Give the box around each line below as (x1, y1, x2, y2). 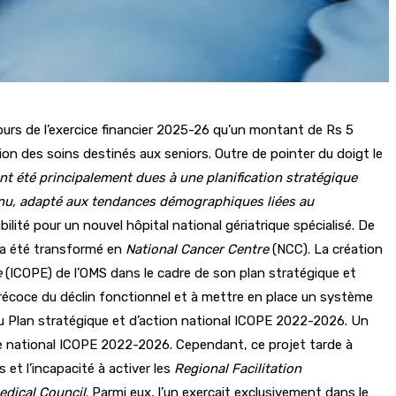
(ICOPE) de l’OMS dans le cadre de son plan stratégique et (5, 264, 356, 281)
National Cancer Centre (126, 240, 269, 257)
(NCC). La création (269, 240, 383, 257)
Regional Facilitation (174, 360, 301, 377)
